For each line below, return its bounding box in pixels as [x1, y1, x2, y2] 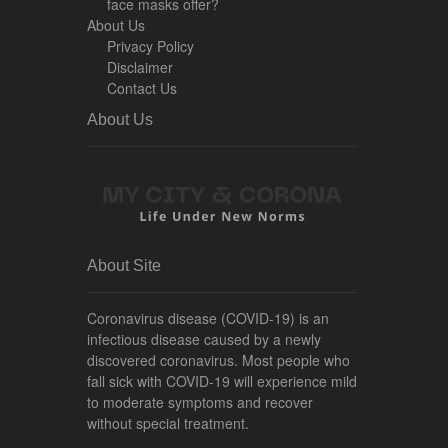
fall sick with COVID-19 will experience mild [87, 371, 357, 392]
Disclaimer [107, 57, 173, 77]
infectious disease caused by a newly [87, 329, 321, 350]
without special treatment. [87, 413, 249, 434]
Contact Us [107, 78, 177, 98]
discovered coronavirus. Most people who [87, 350, 350, 371]
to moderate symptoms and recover [87, 392, 313, 413]
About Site [87, 257, 161, 275]
